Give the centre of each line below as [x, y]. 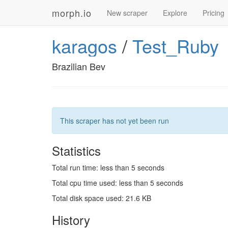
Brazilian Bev [79, 66]
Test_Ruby [176, 46]
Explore [175, 13]
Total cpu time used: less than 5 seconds [118, 183]
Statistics [76, 150]
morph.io [72, 13]
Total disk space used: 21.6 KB [102, 198]
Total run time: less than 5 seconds [108, 167]
